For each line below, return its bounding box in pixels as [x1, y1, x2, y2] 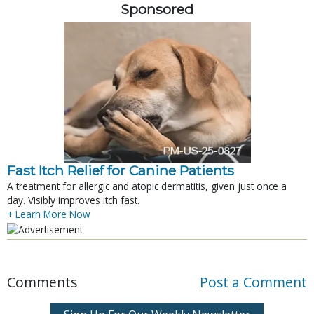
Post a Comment [200, 273, 307, 292]
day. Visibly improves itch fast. [7, 193, 139, 207]
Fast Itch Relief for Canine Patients [7, 162, 234, 179]
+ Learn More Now [7, 207, 90, 221]
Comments [7, 273, 77, 292]
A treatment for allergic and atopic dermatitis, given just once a [7, 179, 287, 193]
